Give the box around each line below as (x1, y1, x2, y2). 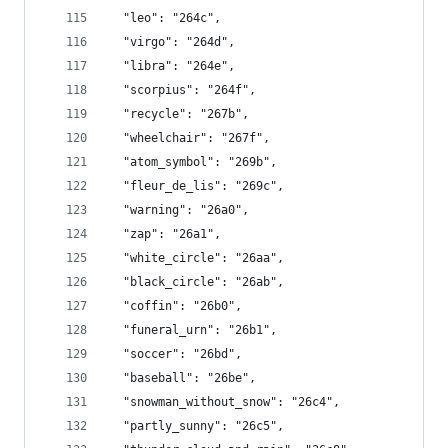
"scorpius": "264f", (109, 83, 256, 97)
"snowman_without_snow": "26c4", (109, 395, 340, 409)
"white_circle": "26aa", (109, 251, 284, 265)
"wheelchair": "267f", (109, 131, 270, 145)
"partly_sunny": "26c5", (109, 419, 284, 433)
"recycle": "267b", (109, 107, 249, 121)
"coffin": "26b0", (109, 299, 242, 313)
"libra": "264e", (109, 59, 235, 73)
